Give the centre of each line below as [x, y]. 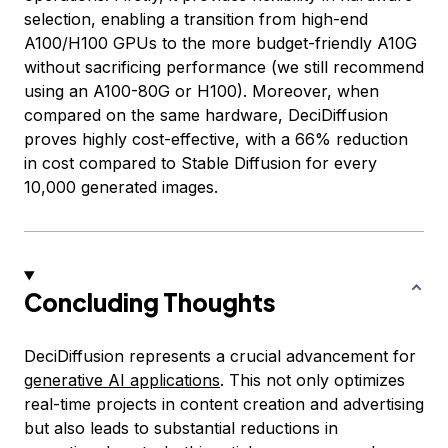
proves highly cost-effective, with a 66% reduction [216, 139]
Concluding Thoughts [150, 302]
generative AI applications [122, 380]
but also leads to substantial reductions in [181, 428]
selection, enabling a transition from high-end [196, 19]
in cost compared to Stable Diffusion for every [200, 163]
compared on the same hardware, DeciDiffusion [206, 115]
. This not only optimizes [312, 380]
